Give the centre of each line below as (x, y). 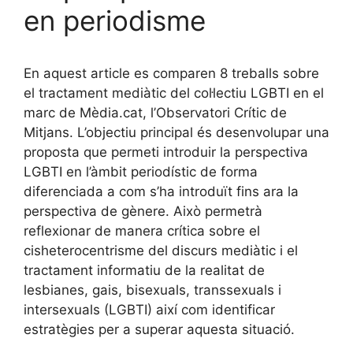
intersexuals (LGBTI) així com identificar (149, 309)
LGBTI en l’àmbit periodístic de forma (141, 171)
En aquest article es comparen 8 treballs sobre (171, 73)
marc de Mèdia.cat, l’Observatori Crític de (155, 112)
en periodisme (115, 20)
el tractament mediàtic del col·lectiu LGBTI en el (174, 93)
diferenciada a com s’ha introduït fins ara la (161, 191)
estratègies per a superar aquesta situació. (159, 329)
